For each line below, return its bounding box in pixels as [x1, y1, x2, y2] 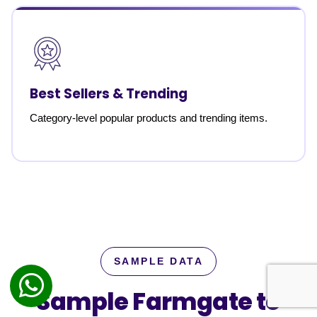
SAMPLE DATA [113, 256, 204, 267]
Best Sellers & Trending [30, 84, 188, 103]
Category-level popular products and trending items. [30, 112, 267, 124]
